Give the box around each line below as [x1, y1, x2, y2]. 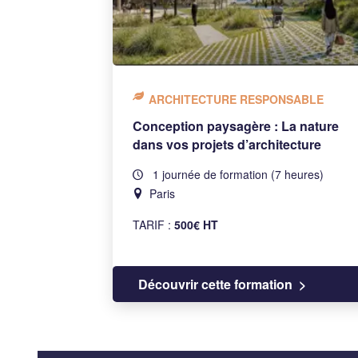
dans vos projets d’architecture [132, 135, 321, 153]
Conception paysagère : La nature [132, 117, 339, 135]
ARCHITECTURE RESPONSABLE [148, 91, 324, 107]
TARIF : [132, 217, 174, 233]
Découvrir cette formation [137, 275, 292, 293]
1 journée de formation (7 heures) [149, 166, 324, 182]
